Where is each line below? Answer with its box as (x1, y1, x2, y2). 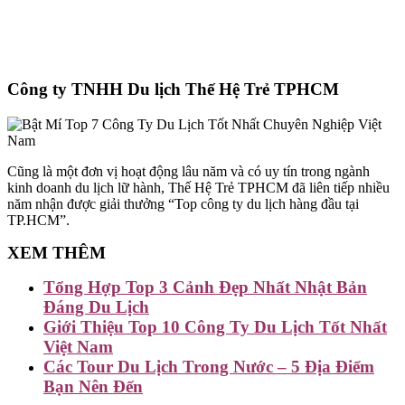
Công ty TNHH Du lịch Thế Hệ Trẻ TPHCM (7, 79, 339, 99)
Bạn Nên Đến (43, 376, 143, 396)
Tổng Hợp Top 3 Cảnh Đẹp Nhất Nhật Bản (43, 277, 367, 297)
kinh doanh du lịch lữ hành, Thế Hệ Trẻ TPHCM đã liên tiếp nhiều (7, 179, 390, 195)
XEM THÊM (7, 242, 106, 262)
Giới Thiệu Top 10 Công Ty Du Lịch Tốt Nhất (43, 316, 387, 336)
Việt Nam (43, 336, 113, 356)
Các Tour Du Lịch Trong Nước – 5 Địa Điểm (43, 356, 374, 376)
